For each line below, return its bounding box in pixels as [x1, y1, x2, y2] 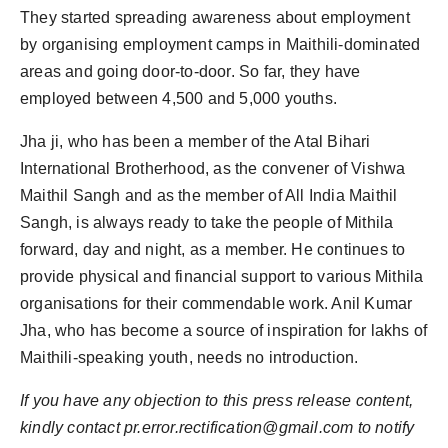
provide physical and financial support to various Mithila [20, 267, 424, 285]
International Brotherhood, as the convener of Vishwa [20, 159, 406, 177]
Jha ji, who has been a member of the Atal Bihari [20, 132, 371, 150]
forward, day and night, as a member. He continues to [20, 240, 406, 258]
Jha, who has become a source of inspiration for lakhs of [20, 321, 428, 339]
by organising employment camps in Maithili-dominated [20, 35, 421, 53]
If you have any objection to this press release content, [20, 391, 414, 409]
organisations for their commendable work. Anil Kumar [20, 294, 413, 312]
